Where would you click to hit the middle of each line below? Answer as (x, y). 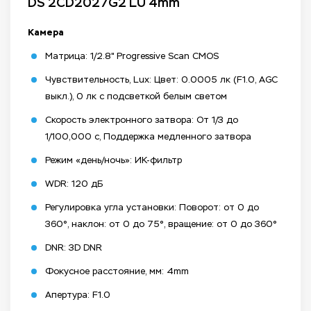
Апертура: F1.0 (78, 295)
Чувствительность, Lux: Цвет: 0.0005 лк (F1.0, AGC (161, 80)
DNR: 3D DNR (74, 248)
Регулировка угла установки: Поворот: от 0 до (152, 208)
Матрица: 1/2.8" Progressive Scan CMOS (132, 56)
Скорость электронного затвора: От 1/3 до (142, 120)
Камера (46, 33)
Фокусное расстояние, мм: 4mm (117, 271)
